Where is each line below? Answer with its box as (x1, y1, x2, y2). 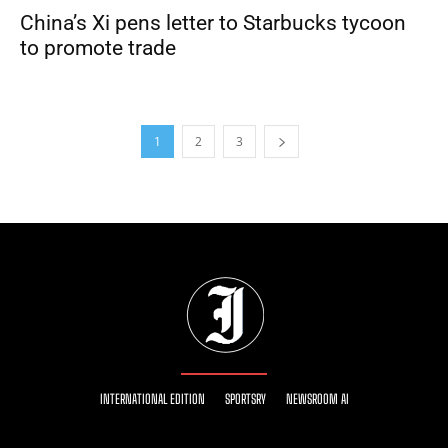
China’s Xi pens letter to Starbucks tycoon (20, 11, 406, 36)
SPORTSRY (224, 391, 266, 408)
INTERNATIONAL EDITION (99, 391, 205, 408)
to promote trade (20, 36, 176, 61)
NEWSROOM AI (285, 391, 349, 408)
